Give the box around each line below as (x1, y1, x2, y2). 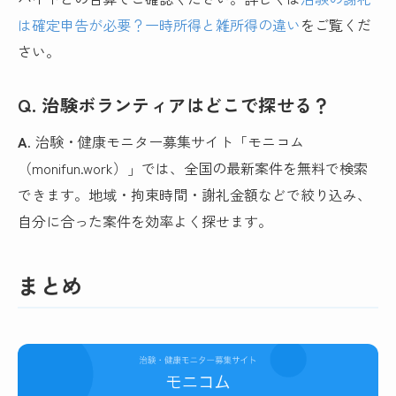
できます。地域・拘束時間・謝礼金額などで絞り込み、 (18, 184, 372, 206)
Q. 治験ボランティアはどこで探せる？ (18, 92, 331, 118)
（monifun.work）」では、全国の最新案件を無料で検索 (18, 157, 369, 179)
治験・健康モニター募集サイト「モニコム (31, 131, 305, 153)
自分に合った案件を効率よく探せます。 (18, 210, 273, 232)
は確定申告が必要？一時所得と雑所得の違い (18, 13, 301, 35)
